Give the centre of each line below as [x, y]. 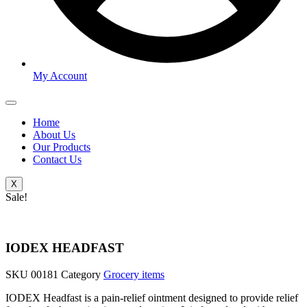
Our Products [62, 147]
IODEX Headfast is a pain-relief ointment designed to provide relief [152, 298]
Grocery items [134, 275]
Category [81, 275]
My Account [60, 75]
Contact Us [57, 159]
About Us [54, 134]
